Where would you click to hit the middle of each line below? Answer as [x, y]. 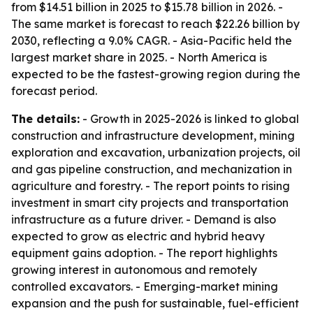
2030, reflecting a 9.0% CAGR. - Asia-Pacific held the [152, 41]
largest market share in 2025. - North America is [139, 57]
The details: [45, 119]
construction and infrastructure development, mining [153, 136]
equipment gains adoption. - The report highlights [144, 253]
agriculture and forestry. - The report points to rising [151, 186]
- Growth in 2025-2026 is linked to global [189, 119]
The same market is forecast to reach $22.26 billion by [155, 24]
